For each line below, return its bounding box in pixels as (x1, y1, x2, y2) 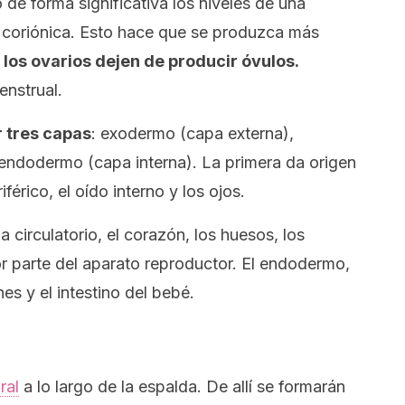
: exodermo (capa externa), (91, 124, 294, 143)
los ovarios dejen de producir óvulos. (4, 52, 299, 71)
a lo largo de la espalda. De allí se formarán (19, 377, 345, 396)
